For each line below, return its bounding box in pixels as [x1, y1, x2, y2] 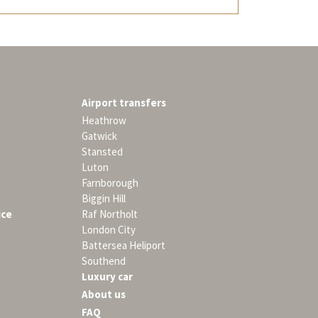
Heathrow [81, 114, 126, 128]
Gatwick [81, 129, 117, 143]
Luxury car [81, 270, 133, 284]
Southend [81, 254, 126, 268]
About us [81, 287, 126, 302]
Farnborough [81, 176, 138, 190]
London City [81, 223, 136, 237]
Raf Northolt [81, 207, 138, 221]
